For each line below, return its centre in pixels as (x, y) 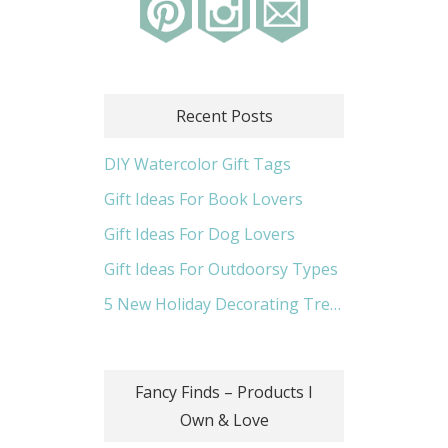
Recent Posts (224, 116)
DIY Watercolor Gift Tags (197, 164)
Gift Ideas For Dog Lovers (199, 234)
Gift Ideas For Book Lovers (203, 199)
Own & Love (224, 420)
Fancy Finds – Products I (224, 392)
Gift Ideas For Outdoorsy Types (221, 269)
